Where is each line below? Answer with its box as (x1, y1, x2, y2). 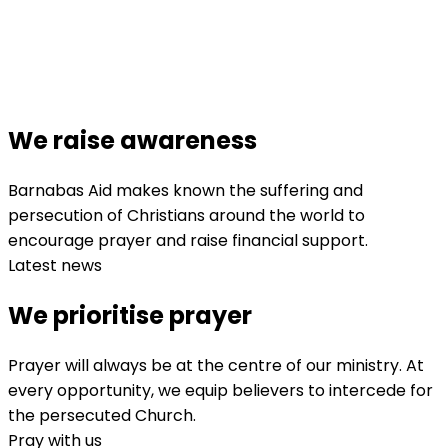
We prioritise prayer (8, 298, 252, 332)
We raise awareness (8, 123, 257, 157)
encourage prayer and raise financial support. (8, 228, 368, 252)
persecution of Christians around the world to (8, 203, 365, 227)
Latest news (8, 253, 102, 277)
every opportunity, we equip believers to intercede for (8, 378, 433, 402)
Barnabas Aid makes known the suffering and (8, 178, 363, 202)
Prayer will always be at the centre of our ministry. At (8, 353, 424, 377)
